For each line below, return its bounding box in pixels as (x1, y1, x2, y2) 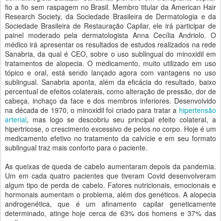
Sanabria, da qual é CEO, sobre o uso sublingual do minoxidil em (5, 49, 216, 59)
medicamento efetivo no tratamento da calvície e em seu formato (5, 133, 216, 143)
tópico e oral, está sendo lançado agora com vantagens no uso (5, 68, 216, 77)
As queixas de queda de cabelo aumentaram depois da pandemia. (5, 161, 216, 171)
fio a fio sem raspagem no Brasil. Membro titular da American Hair (5, 2, 216, 12)
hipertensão (179, 105, 216, 115)
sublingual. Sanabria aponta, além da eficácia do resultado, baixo (5, 77, 216, 87)
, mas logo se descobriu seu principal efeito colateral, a (27, 114, 216, 124)
